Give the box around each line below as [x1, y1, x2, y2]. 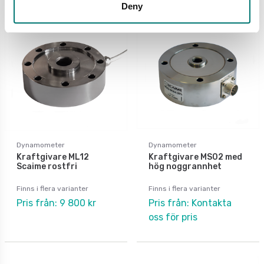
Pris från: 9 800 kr [16, 197, 96, 209]
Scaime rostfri [16, 161, 77, 171]
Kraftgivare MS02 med [148, 151, 242, 162]
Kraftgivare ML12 [16, 151, 89, 162]
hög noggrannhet [148, 161, 222, 171]
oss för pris [148, 211, 197, 223]
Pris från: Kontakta [148, 197, 232, 209]
